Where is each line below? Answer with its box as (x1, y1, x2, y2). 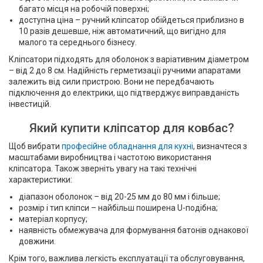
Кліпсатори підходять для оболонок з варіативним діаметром (9, 55, 249, 64)
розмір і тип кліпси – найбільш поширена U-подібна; (19, 203, 218, 213)
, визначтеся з (193, 141, 247, 151)
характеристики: (9, 175, 72, 184)
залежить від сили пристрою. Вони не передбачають (9, 77, 214, 86)
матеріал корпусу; (19, 214, 87, 224)
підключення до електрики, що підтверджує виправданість (9, 88, 240, 97)
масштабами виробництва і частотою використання (9, 153, 211, 162)
